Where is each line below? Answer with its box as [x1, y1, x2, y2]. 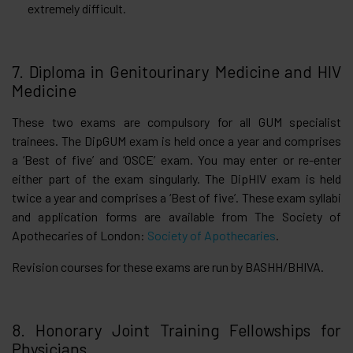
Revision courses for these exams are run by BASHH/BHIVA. [12, 258, 324, 274]
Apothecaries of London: [12, 227, 147, 243]
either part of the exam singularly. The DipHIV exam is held [12, 170, 341, 186]
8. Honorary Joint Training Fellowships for [12, 319, 341, 340]
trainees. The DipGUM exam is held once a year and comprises [12, 132, 341, 148]
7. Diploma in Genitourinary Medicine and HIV [12, 61, 341, 81]
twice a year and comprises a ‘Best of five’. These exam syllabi [12, 189, 341, 205]
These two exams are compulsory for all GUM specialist [12, 113, 341, 129]
